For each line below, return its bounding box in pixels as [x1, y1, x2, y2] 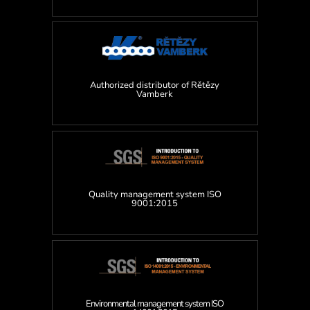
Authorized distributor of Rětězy [90, 78, 220, 91]
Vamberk [136, 87, 174, 100]
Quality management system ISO [88, 188, 221, 201]
